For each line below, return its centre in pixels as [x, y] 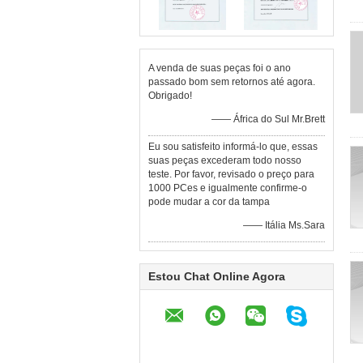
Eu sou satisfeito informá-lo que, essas [233, 147]
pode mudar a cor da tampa [209, 202]
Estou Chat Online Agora [217, 276]
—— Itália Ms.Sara [284, 225]
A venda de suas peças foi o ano [220, 68]
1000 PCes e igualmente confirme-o [228, 188]
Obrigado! [170, 96]
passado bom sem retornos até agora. [232, 82]
